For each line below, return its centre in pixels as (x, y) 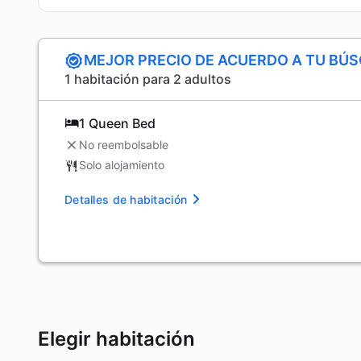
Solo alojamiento (122, 165)
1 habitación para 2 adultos (148, 79)
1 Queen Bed (117, 123)
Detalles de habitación (126, 199)
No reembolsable (124, 145)
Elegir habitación (116, 339)
